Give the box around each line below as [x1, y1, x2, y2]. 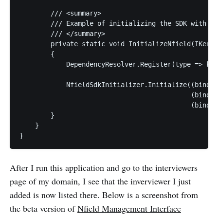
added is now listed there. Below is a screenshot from [10, 188, 198, 200]
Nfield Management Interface [77, 202, 181, 214]
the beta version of [10, 202, 77, 214]
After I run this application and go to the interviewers [10, 161, 198, 173]
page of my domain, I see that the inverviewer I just [10, 175, 191, 187]
